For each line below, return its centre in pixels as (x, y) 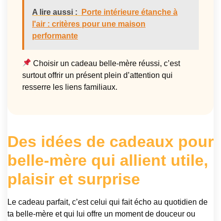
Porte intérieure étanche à (129, 12)
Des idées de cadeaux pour (110, 142)
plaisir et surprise (74, 179)
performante (55, 36)
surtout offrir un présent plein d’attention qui (97, 75)
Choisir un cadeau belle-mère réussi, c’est (106, 63)
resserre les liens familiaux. (70, 87)
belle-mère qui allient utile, (108, 161)
